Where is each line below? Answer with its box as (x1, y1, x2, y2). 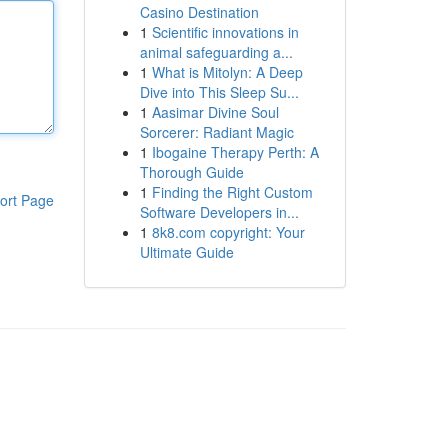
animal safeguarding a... (139, 42, 293, 62)
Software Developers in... (139, 202, 299, 222)
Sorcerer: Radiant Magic (139, 122, 294, 142)
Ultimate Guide (139, 242, 234, 262)
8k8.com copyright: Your (151, 222, 305, 242)
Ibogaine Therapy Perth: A (151, 142, 319, 162)
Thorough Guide (139, 162, 244, 182)
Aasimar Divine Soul (151, 102, 279, 122)
